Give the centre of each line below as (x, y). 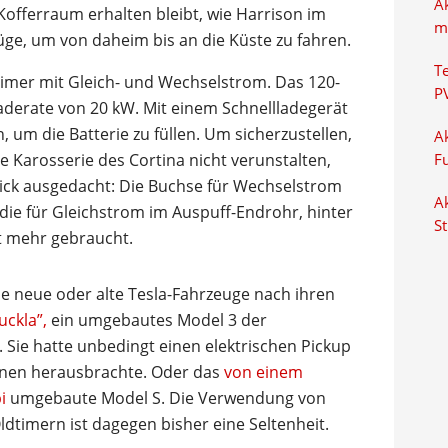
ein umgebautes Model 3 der (159, 319)
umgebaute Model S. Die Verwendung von (166, 397)
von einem (263, 371)
